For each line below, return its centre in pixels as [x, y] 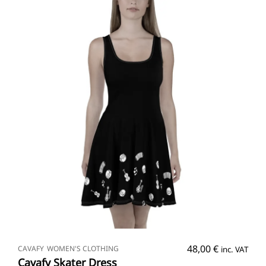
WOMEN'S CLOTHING [83, 249]
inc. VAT [234, 249]
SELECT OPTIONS [133, 240]
